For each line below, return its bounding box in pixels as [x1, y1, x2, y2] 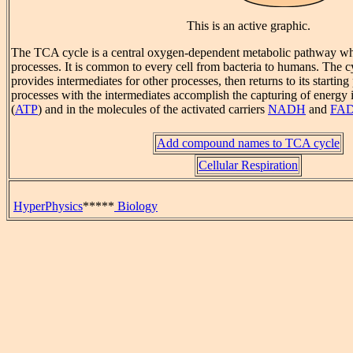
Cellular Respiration [199, 158, 298, 173]
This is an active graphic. [186, 19, 310, 32]
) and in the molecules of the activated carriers [38, 102, 268, 116]
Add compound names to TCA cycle [157, 136, 340, 150]
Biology [114, 199, 158, 213]
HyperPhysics [13, 199, 83, 213]
